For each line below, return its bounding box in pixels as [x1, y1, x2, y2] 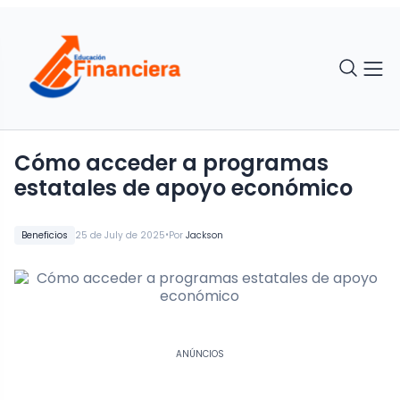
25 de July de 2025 [75, 228, 165, 242]
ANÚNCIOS [175, 346, 224, 361]
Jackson [186, 228, 223, 242]
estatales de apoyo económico [14, 172, 353, 203]
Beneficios [21, 228, 68, 242]
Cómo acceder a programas [14, 147, 329, 178]
